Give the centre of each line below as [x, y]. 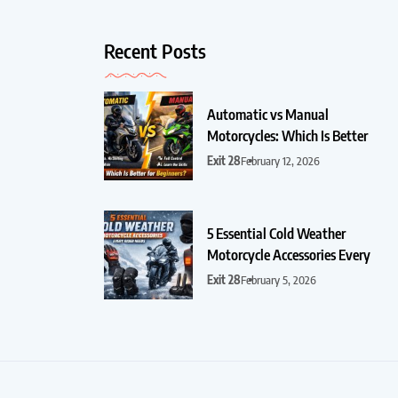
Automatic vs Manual [267, 114]
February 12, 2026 [280, 160]
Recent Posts [155, 50]
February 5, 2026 [278, 279]
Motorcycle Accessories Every [288, 255]
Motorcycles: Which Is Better [287, 135]
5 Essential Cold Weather [276, 233]
